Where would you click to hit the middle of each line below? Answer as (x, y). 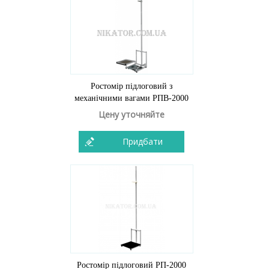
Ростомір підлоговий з (131, 86)
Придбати (142, 141)
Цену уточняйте (131, 114)
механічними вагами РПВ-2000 (131, 98)
